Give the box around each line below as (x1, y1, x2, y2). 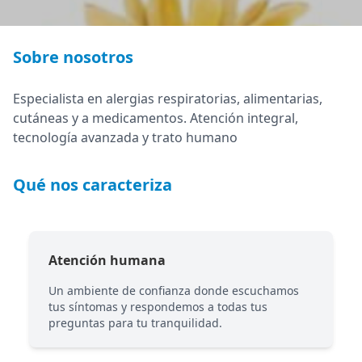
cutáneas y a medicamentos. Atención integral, (13, 109, 298, 127)
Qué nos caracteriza (13, 174, 172, 196)
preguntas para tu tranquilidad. (48, 315, 222, 330)
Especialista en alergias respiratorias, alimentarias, (13, 90, 322, 107)
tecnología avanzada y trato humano (13, 128, 238, 146)
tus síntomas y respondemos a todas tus (48, 299, 267, 314)
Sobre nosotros (13, 46, 133, 68)
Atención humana (48, 251, 166, 269)
